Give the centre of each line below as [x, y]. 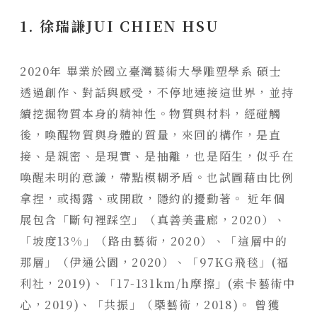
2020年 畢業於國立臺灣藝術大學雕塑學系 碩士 [151, 71]
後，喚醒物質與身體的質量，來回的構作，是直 [151, 134]
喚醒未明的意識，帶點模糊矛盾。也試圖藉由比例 [157, 177]
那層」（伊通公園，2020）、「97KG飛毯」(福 [155, 262]
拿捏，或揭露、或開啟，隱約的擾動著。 [134, 198]
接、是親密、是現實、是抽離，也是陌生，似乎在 [157, 156]
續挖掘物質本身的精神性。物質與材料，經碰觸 [151, 113]
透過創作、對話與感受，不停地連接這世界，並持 [157, 92]
